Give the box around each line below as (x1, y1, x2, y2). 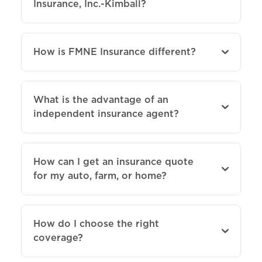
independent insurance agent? (33, 108, 179, 119)
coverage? (33, 232, 83, 243)
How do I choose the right (33, 218, 159, 229)
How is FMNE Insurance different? (33, 46, 196, 57)
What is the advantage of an (33, 94, 168, 105)
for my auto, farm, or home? (33, 170, 167, 181)
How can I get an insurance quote (33, 156, 194, 167)
